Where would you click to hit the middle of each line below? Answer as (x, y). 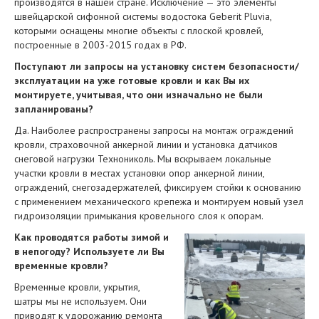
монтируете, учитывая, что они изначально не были (138, 95)
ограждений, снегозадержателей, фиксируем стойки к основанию (158, 187)
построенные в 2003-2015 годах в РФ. (100, 45)
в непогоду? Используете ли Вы (89, 251)
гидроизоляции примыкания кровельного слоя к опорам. (139, 216)
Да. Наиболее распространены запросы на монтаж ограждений (154, 130)
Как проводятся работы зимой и (91, 237)
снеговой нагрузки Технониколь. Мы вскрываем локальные (143, 159)
